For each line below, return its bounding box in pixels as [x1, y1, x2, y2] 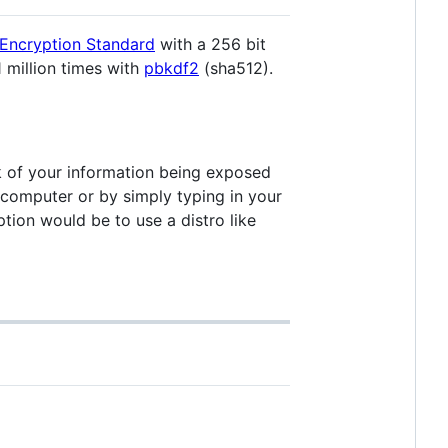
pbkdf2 [144, 57, 199, 78]
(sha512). [199, 57, 273, 78]
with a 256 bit [155, 33, 266, 54]
